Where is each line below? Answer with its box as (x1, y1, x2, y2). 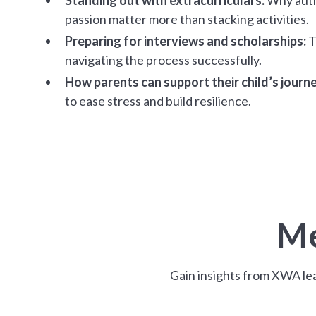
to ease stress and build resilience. (65, 92, 251, 109)
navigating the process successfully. (65, 51, 262, 68)
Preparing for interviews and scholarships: (65, 32, 306, 49)
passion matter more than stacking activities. (65, 11, 309, 27)
